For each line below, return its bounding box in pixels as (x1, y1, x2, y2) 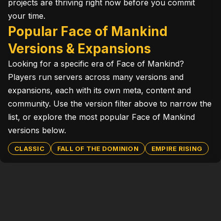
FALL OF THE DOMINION (57, 145, 139, 152)
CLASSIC (14, 145, 44, 152)
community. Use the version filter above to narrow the (8, 99, 212, 109)
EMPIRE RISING (151, 145, 202, 152)
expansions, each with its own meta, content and (8, 85, 191, 95)
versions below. (8, 125, 66, 135)
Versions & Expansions (8, 41, 151, 56)
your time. (8, 11, 45, 21)
